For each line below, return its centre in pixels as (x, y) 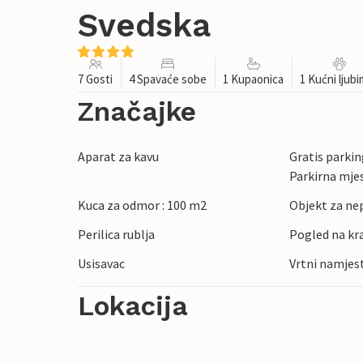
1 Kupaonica (253, 79)
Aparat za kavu (118, 157)
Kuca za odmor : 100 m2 (142, 205)
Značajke (137, 112)
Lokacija (133, 306)
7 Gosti (95, 79)
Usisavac (101, 264)
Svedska (144, 26)
